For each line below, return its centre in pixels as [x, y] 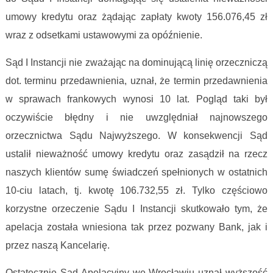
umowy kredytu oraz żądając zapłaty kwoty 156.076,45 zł [136, 17]
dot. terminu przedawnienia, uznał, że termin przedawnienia [136, 81]
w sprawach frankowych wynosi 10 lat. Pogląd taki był [136, 99]
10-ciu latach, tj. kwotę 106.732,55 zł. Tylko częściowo [136, 191]
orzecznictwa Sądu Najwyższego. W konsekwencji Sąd [136, 136]
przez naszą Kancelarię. [58, 246]
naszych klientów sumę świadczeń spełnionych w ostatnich [136, 172]
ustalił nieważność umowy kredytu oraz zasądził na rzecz [136, 154]
